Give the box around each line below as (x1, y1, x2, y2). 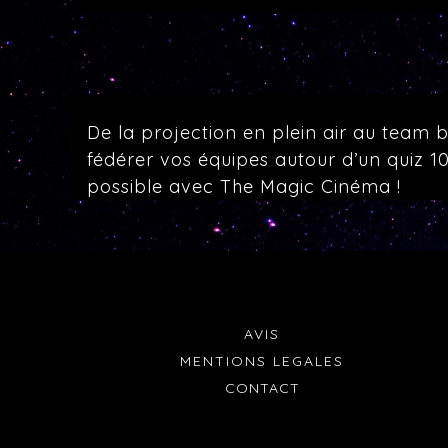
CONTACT (224, 379, 300, 397)
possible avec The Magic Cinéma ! (87, 175, 401, 198)
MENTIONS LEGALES (180, 352, 344, 370)
